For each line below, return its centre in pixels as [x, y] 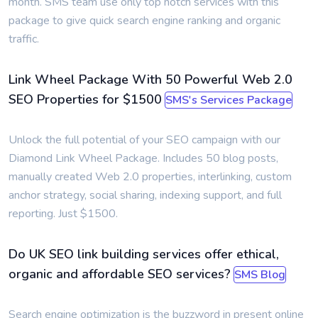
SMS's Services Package [229, 100]
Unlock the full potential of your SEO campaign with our [144, 140]
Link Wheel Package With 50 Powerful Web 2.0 [150, 79]
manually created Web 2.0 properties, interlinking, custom [150, 177]
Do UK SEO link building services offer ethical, [144, 254]
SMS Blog [260, 275]
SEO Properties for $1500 [85, 99]
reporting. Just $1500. [63, 214]
